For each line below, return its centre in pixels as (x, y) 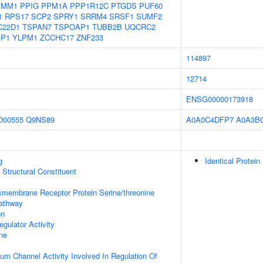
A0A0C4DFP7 (210, 119)
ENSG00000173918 (220, 99)
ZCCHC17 (57, 37)
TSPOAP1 (72, 27)
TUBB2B (107, 27)
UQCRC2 (140, 27)
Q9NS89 (40, 119)
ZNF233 (90, 37)
